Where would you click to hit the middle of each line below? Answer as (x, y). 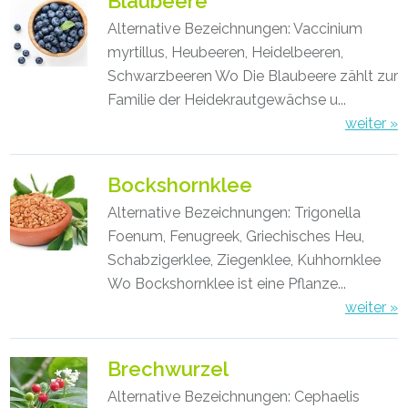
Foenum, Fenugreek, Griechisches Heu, (235, 236)
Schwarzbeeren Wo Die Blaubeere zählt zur (252, 76)
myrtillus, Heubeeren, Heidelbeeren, (225, 52)
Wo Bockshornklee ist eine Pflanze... (226, 284)
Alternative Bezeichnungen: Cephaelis (233, 397)
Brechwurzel (168, 369)
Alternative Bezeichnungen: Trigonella (234, 213)
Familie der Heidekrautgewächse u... (226, 100)
